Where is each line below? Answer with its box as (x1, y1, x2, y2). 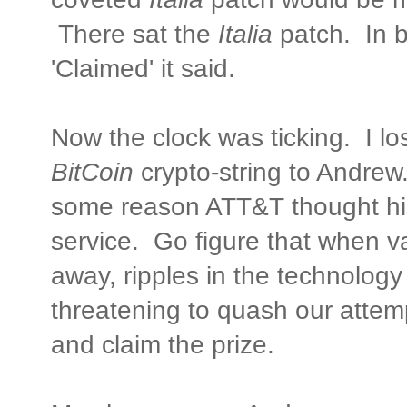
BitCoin (51, 157, 134, 186)
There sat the (51, 19, 218, 48)
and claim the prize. (51, 330, 274, 359)
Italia (218, 19, 273, 48)
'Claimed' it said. (51, 54, 235, 83)
